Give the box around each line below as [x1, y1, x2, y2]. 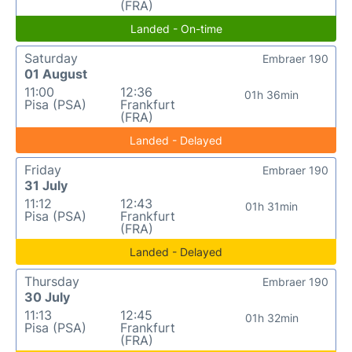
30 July [24, 288, 70, 305]
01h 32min [244, 310, 299, 324]
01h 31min [245, 199, 299, 213]
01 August [24, 65, 87, 82]
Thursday [24, 273, 79, 289]
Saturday [24, 49, 78, 66]
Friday [24, 161, 61, 178]
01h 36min [244, 87, 299, 101]
